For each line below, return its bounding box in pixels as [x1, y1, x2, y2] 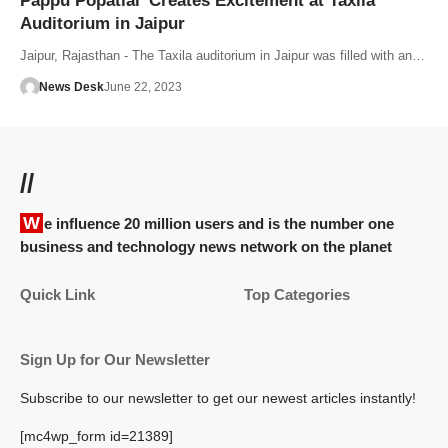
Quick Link [20, 285, 95, 303]
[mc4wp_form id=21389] [20, 428, 173, 444]
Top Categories [244, 285, 350, 303]
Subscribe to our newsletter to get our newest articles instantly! [20, 390, 416, 406]
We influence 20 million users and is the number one [23, 212, 40, 233]
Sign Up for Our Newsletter [20, 350, 210, 368]
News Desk [38, 79, 104, 94]
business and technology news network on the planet [20, 237, 392, 255]
